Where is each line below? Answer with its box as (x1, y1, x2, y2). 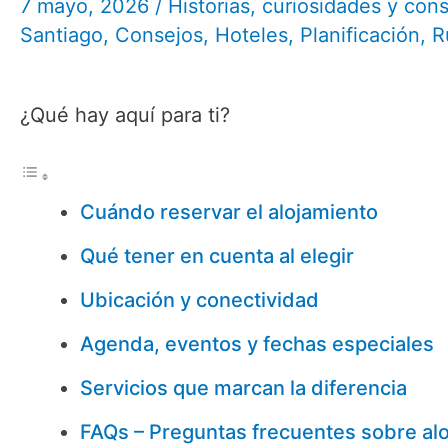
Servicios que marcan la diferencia (80, 376, 407, 400)
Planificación (300, 23, 420, 47)
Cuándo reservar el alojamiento (80, 200, 378, 224)
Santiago (20, 23, 103, 47)
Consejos (115, 23, 203, 47)
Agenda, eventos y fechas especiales (80, 332, 434, 356)
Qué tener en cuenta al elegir (80, 244, 354, 268)
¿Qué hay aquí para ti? (20, 103, 230, 127)
